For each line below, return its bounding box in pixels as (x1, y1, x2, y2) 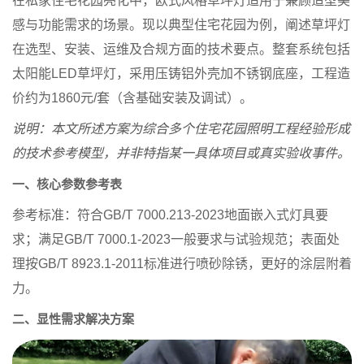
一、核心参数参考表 (12, 176, 122, 191)
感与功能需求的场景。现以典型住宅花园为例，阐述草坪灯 (12, 17, 350, 32)
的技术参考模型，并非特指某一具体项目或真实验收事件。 (12, 145, 350, 160)
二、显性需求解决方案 (12, 311, 134, 326)
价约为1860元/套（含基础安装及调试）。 (12, 90, 253, 105)
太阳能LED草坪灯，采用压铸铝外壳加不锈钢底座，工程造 (12, 66, 350, 80)
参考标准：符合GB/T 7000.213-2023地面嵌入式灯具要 (12, 207, 328, 222)
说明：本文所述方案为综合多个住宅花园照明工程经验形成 (12, 121, 350, 136)
